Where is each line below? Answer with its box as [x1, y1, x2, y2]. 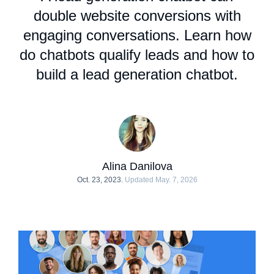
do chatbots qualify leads [20, 46, 179, 63]
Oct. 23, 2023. [76, 176, 123, 184]
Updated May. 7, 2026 [124, 176, 198, 184]
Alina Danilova [102, 160, 172, 172]
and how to [179, 46, 254, 63]
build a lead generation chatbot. [36, 66, 238, 83]
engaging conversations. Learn [23, 27, 225, 43]
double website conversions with [33, 7, 241, 24]
